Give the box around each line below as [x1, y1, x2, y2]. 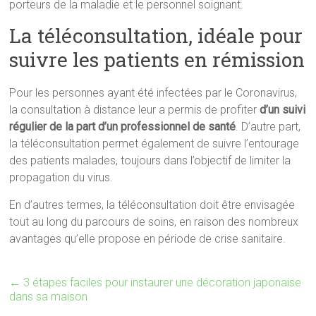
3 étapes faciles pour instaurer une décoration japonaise [20, 276, 302, 290]
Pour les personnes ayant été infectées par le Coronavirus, [9, 86, 298, 100]
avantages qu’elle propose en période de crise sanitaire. [9, 232, 286, 246]
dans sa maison [9, 290, 88, 304]
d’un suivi [260, 103, 306, 117]
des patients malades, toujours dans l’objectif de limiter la [9, 154, 291, 168]
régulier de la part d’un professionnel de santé [9, 120, 236, 134]
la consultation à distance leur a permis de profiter [9, 103, 260, 117]
